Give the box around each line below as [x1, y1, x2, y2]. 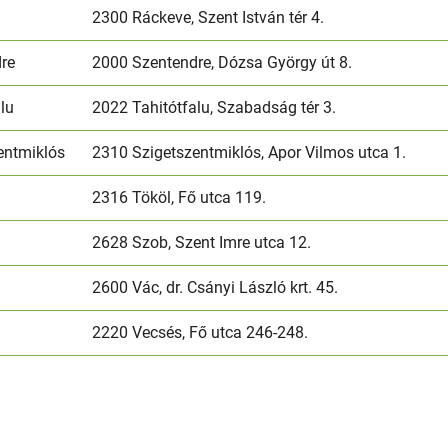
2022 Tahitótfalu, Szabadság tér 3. [92, 97, 337, 117]
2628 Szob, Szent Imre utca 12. [92, 232, 312, 252]
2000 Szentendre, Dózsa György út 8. [92, 52, 353, 72]
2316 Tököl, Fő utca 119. [92, 187, 267, 207]
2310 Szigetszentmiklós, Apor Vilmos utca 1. [92, 142, 411, 162]
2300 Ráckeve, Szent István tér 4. [92, 7, 325, 27]
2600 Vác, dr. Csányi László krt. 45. [92, 277, 339, 297]
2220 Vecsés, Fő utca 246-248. [92, 322, 313, 342]
